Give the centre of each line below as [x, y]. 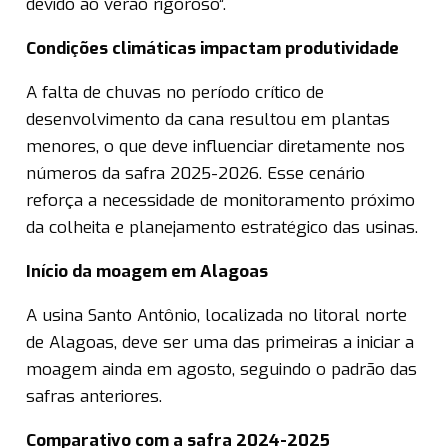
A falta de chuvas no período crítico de [175, 93]
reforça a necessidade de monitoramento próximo [220, 201]
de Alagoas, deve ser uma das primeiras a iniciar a [220, 343]
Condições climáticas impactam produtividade [212, 49]
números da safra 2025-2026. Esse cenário [195, 174]
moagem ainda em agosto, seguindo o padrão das [221, 370]
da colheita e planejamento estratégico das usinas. [222, 228]
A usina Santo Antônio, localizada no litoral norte [216, 316]
